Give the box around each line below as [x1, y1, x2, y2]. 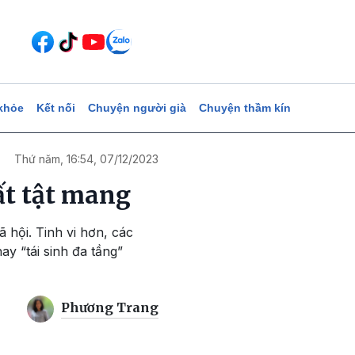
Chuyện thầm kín [198, 101, 291, 114]
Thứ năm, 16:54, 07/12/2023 [14, 152, 158, 166]
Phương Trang [61, 300, 158, 316]
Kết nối [36, 101, 75, 114]
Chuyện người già [87, 101, 186, 114]
